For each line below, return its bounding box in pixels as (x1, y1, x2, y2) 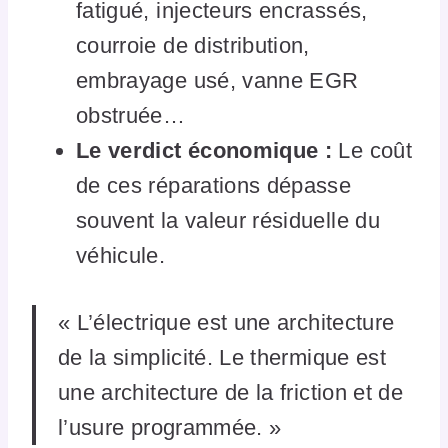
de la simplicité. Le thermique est (58, 344, 386, 370)
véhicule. (76, 242, 166, 268)
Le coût (332, 137, 412, 163)
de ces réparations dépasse (76, 172, 352, 198)
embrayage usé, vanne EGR (76, 67, 359, 93)
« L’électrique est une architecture (58, 309, 395, 335)
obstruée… (76, 102, 186, 128)
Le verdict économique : (76, 137, 333, 163)
